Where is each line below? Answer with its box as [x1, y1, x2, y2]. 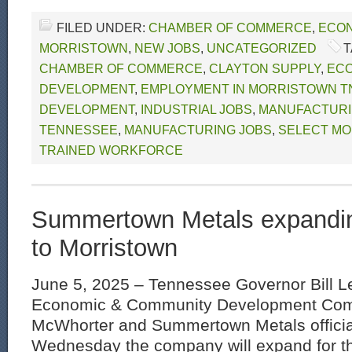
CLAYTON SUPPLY [209, 61, 321, 75]
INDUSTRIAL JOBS [141, 102, 252, 116]
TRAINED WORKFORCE [39, 143, 183, 157]
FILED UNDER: [57, 20, 148, 35]
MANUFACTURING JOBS [124, 123, 272, 137]
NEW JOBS [134, 41, 200, 55]
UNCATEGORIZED [207, 41, 317, 55]
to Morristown [31, 234, 178, 262]
